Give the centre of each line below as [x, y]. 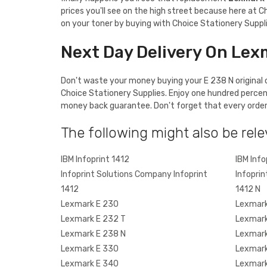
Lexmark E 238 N [93, 234]
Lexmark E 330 [90, 249]
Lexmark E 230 [90, 204]
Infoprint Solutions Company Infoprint [134, 174]
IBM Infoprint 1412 [95, 159]
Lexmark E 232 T [93, 219]
